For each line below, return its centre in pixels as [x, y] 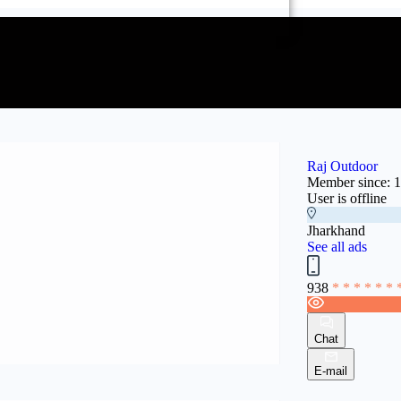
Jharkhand [337, 230]
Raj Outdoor [343, 166]
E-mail [331, 371]
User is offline [347, 198]
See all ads [337, 247]
